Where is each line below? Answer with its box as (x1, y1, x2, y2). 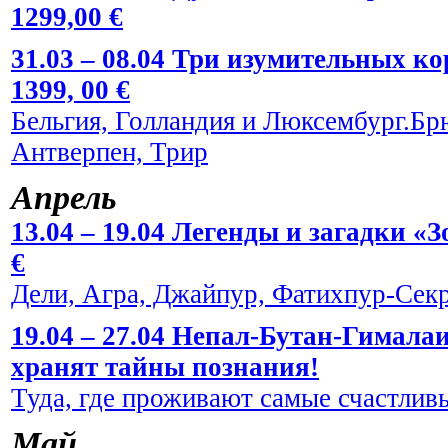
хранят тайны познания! (11, 352, 319, 383)
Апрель (11, 179, 117, 217)
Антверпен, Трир (11, 137, 208, 168)
